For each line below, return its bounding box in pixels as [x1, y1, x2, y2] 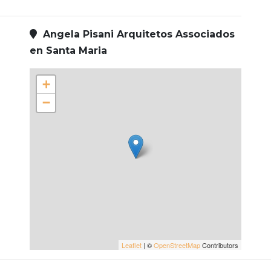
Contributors [200, 240, 238, 250]
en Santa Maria [30, 45, 107, 57]
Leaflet [122, 240, 142, 250]
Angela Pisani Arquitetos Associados [37, 28, 235, 41]
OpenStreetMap [154, 240, 200, 250]
